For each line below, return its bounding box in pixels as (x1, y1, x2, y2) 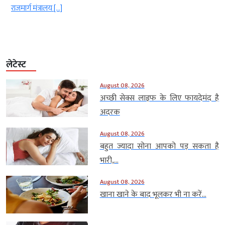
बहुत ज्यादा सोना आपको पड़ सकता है (99, 140, 219, 154)
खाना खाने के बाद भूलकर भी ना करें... (99, 188, 206, 202)
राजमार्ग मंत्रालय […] (11, 2, 62, 16)
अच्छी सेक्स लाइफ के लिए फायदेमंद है (99, 91, 219, 105)
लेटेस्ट (6, 57, 26, 73)
